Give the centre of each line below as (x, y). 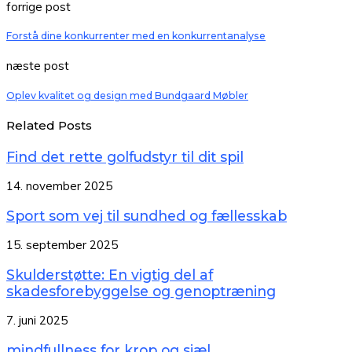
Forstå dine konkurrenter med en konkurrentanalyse (136, 36)
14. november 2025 (59, 186)
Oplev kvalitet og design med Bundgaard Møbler (127, 95)
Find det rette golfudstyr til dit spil (125, 156)
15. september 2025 (62, 245)
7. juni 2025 (37, 321)
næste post (38, 66)
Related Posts (49, 125)
